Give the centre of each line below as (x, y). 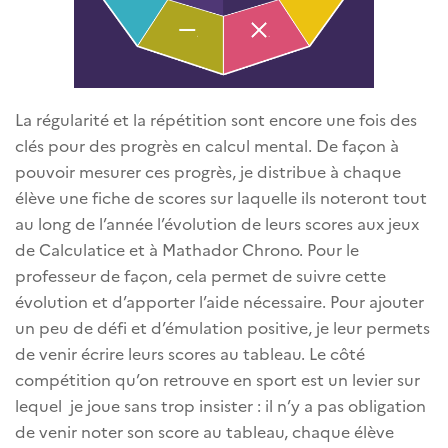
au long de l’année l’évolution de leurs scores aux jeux (217, 223)
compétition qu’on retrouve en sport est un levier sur (217, 379)
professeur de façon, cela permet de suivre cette (200, 275)
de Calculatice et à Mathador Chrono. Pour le (187, 249)
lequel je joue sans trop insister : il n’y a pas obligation (220, 405)
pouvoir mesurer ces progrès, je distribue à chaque (208, 171)
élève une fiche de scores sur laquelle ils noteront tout (221, 197)
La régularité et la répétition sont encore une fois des (216, 119)
